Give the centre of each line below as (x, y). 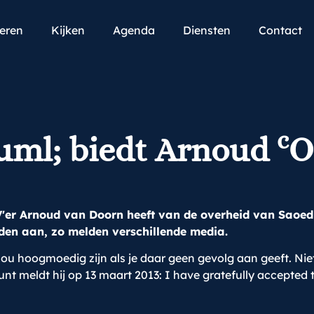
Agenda (134, 30)
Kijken (68, 30)
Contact (280, 30)
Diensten (207, 30)
